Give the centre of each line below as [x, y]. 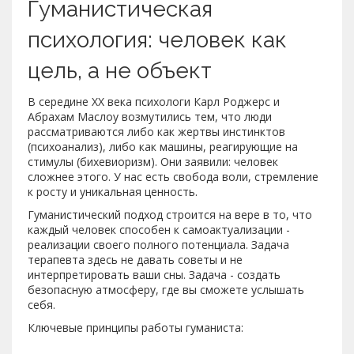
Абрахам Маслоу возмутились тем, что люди [150, 116]
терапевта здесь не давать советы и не [135, 259]
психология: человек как [157, 40]
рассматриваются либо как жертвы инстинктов [156, 131]
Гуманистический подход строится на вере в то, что [170, 214]
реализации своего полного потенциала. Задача [158, 244]
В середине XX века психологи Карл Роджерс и [154, 101]
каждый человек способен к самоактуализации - [159, 229]
